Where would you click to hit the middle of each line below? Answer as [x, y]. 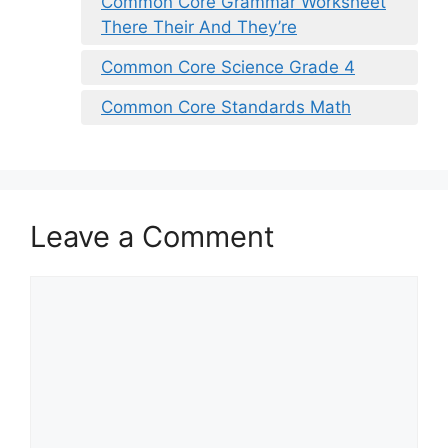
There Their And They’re [199, 27]
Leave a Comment [152, 237]
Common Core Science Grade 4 [228, 67]
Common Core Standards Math [226, 107]
